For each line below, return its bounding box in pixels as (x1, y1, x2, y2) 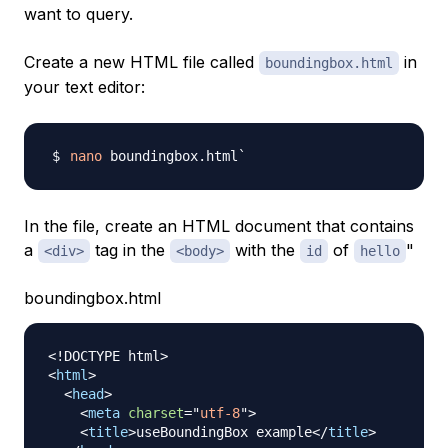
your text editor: (24, 76, 145, 97)
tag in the (90, 239, 170, 260)
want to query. (24, 3, 133, 24)
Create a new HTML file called (24, 51, 259, 72)
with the (230, 239, 300, 260)
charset (128, 404, 184, 421)
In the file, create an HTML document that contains (24, 215, 414, 236)
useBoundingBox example (136, 423, 312, 440)
